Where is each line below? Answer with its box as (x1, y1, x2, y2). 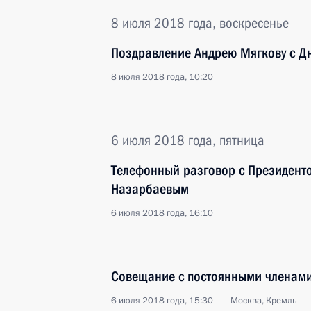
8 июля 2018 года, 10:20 (111, 71, 213, 83)
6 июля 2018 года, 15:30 (111, 294, 213, 307)
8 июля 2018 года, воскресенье (111, 15, 289, 31)
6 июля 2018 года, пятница (111, 132, 264, 149)
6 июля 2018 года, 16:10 (111, 207, 213, 219)
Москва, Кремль (230, 294, 297, 307)
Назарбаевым (111, 180, 189, 197)
